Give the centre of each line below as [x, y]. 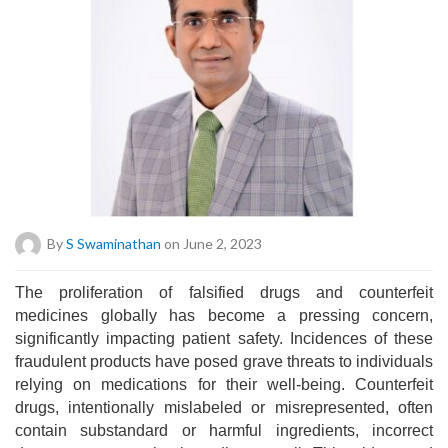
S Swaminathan [113, 243]
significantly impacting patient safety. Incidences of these [224, 338]
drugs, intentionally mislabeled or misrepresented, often [224, 407]
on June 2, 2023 [211, 243]
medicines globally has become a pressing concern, [224, 315]
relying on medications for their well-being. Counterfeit [224, 384]
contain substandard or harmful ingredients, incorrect [224, 430]
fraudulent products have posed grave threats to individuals [224, 361]
